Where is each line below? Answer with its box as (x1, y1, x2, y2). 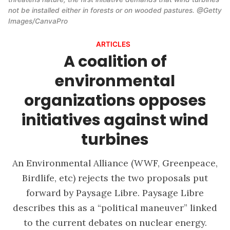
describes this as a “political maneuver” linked (13, 201, 217, 214)
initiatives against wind (22, 108, 208, 131)
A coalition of (63, 50, 167, 72)
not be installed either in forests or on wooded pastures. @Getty (8, 6, 222, 15)
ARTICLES (96, 40, 131, 48)
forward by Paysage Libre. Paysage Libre (26, 186, 204, 199)
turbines (81, 128, 149, 150)
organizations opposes (24, 89, 206, 111)
